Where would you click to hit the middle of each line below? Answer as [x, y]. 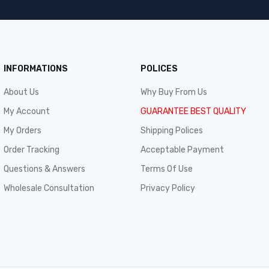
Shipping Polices [172, 131]
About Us [21, 92]
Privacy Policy [168, 188]
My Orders [23, 131]
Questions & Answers [44, 169]
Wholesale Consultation [49, 188]
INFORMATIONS [36, 69]
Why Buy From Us [174, 92]
